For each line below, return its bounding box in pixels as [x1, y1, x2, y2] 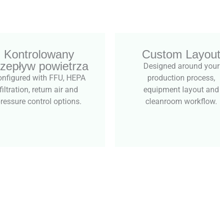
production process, [147, 73, 215, 82]
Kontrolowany [3, 47, 74, 61]
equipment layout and [143, 84, 219, 94]
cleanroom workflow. [145, 96, 217, 106]
